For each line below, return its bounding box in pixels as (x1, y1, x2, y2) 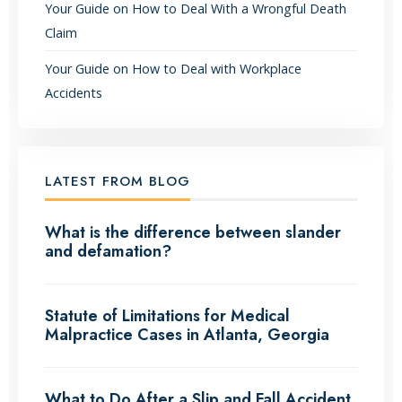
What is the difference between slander (45, 221, 341, 245)
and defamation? (45, 240, 171, 264)
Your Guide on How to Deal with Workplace (45, 60, 301, 78)
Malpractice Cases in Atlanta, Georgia (45, 323, 329, 347)
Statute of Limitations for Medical (45, 304, 290, 328)
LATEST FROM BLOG (45, 171, 190, 192)
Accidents (45, 84, 102, 102)
